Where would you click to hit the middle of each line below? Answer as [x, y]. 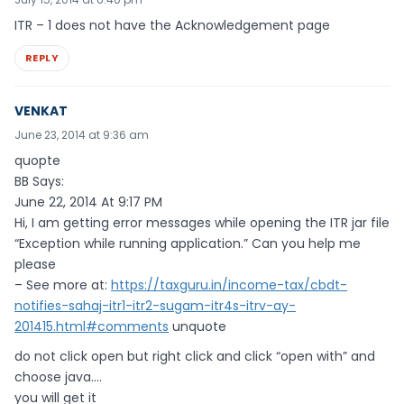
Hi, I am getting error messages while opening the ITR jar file [202, 223]
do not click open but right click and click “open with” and [195, 356]
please [35, 265]
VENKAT [41, 111]
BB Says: [39, 182]
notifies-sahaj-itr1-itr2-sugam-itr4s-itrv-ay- [155, 306]
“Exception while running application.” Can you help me [188, 244]
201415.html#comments [92, 327]
